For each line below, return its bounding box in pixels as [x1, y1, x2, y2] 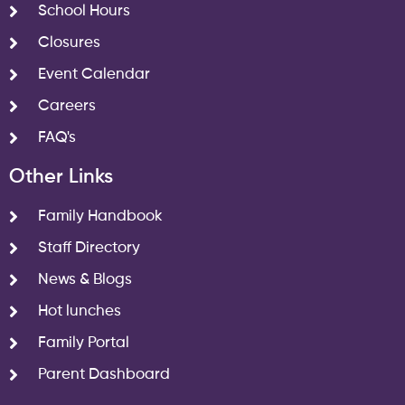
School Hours [38, 4, 130, 20]
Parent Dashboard [38, 367, 170, 383]
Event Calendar [38, 67, 150, 83]
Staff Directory [38, 240, 140, 257]
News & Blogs [38, 272, 132, 288]
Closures [38, 35, 100, 52]
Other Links [9, 167, 113, 188]
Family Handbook [38, 209, 163, 225]
